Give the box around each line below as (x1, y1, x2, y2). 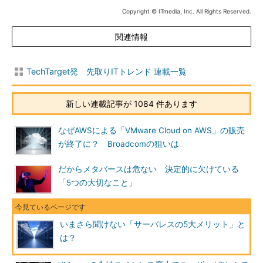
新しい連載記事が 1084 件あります (66, 99, 197, 109)
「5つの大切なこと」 (58, 178, 137, 187)
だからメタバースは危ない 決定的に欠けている (58, 164, 239, 174)
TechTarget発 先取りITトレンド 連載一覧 (26, 66, 187, 76)
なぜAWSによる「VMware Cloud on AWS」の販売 (58, 126, 245, 135)
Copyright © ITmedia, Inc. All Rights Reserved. (122, 8, 251, 15)
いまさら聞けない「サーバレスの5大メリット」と (60, 220, 245, 229)
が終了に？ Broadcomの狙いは (58, 139, 179, 149)
